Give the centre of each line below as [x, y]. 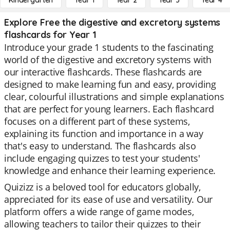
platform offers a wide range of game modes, [99, 212]
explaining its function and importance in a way [104, 133]
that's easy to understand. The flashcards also [100, 146]
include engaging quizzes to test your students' [102, 158]
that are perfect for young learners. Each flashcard [109, 109]
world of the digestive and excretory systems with [108, 60]
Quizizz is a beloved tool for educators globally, [102, 187]
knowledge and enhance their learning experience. [110, 170]
